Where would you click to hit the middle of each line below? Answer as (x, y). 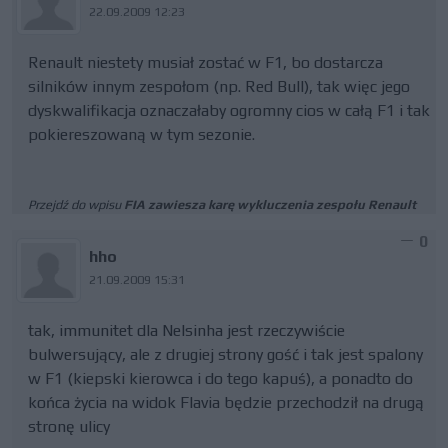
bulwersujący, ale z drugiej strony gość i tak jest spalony (225, 354)
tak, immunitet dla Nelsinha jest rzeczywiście (186, 330)
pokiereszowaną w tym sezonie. (141, 134)
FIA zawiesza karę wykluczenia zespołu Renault (270, 204)
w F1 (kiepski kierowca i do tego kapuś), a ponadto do (220, 378)
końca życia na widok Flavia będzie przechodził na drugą (226, 402)
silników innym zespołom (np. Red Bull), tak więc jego (219, 86)
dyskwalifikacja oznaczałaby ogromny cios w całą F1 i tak (229, 110)
